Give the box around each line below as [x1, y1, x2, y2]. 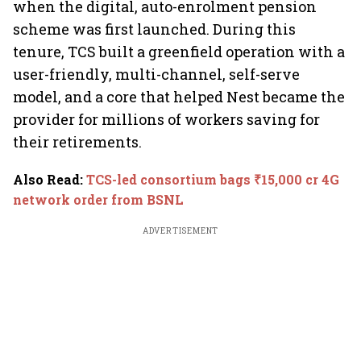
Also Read [13, 171, 80, 188]
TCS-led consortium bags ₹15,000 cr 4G [86, 171, 339, 188]
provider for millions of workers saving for [13, 110, 320, 129]
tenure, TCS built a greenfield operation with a [13, 42, 345, 61]
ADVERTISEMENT [142, 226, 219, 236]
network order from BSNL [13, 191, 184, 208]
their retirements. [13, 132, 142, 151]
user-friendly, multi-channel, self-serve [13, 64, 300, 84]
